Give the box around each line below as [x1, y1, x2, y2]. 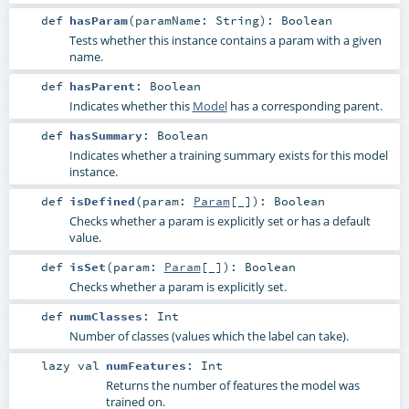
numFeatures [105, 358, 186, 373]
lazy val [41, 358, 100, 373]
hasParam [68, 12, 128, 27]
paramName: [134, 12, 215, 27]
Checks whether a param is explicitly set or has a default [68, 213, 371, 230]
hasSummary [68, 127, 142, 142]
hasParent [68, 78, 135, 93]
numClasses [68, 309, 142, 324]
